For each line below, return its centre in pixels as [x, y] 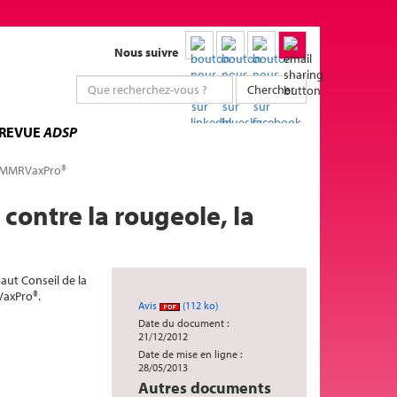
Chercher [271, 90]
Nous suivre [146, 52]
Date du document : [183, 323]
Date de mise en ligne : [190, 354]
